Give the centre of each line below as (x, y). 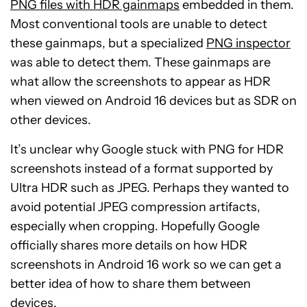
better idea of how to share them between (131, 284)
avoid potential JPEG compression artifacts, (135, 207)
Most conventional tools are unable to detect (139, 24)
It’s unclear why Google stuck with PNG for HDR (147, 150)
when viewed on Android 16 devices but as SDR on (153, 101)
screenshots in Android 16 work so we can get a (146, 265)
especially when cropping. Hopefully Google (135, 226)
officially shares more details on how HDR (129, 246)
